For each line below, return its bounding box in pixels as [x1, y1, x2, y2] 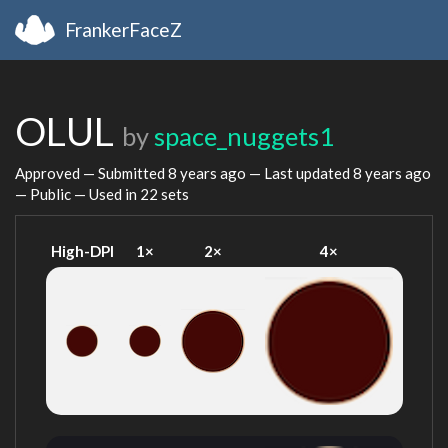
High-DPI [50, 242, 114, 260]
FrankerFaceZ [65, 17, 182, 41]
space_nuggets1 [154, 121, 334, 151]
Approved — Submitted [15, 163, 168, 182]
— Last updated [246, 163, 353, 182]
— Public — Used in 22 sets [15, 184, 189, 203]
